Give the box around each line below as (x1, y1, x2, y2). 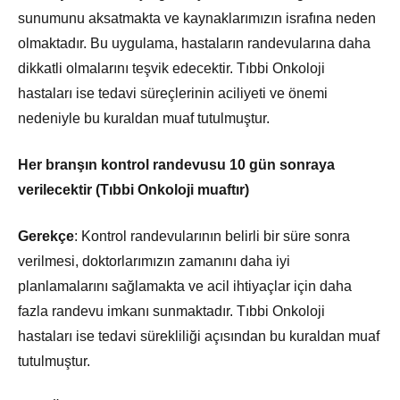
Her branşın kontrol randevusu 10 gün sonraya (18, 156, 335, 172)
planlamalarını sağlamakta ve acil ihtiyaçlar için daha (18, 278, 352, 294)
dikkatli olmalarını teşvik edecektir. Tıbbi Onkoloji (18, 60, 325, 76)
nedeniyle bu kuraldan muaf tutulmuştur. (18, 110, 270, 126)
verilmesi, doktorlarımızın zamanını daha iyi (18, 253, 290, 269)
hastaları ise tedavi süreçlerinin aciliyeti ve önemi (18, 85, 328, 101)
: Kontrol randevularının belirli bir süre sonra (74, 228, 350, 244)
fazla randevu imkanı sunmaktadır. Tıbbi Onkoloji (18, 303, 325, 319)
